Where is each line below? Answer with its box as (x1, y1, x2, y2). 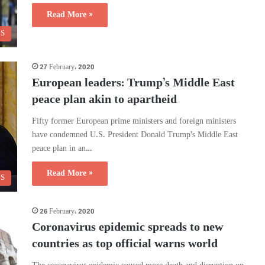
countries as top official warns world (32, 235, 218, 255)
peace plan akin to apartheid (32, 90, 177, 110)
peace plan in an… (32, 141, 92, 156)
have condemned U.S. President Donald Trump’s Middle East (32, 128, 238, 142)
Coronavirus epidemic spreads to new (32, 218, 223, 238)
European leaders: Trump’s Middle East (32, 73, 235, 93)
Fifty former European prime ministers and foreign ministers (32, 114, 236, 128)
